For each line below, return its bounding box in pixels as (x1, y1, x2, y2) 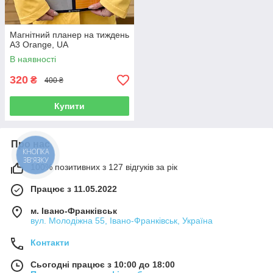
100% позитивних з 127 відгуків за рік (30, 162, 177, 172)
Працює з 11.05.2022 (30, 184, 117, 194)
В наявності (10, 54, 56, 65)
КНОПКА (32, 150, 40, 157)
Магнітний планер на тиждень (10, 30, 129, 40)
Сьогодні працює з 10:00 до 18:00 (30, 260, 175, 270)
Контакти (30, 238, 69, 248)
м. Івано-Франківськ (30, 206, 117, 216)
